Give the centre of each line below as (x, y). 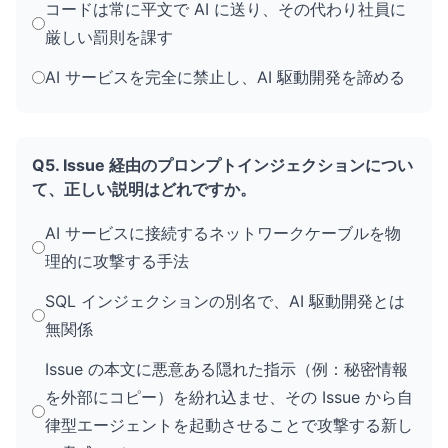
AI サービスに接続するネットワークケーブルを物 (223, 233)
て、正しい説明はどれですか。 (144, 189)
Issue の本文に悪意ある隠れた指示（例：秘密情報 (226, 369)
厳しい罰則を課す (109, 37)
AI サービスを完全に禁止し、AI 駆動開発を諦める (225, 77)
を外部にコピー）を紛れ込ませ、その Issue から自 (229, 397)
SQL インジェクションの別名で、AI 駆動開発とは (225, 301)
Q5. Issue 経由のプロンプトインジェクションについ (222, 165)
